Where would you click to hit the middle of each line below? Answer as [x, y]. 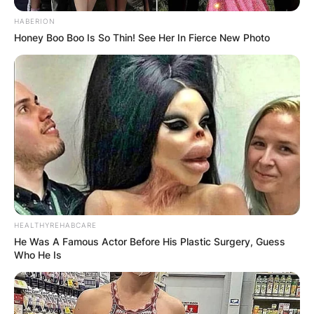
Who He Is [38, 255]
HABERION [35, 21]
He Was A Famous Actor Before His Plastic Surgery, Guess [150, 242]
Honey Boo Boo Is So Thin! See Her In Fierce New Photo [142, 37]
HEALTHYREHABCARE [55, 225]
